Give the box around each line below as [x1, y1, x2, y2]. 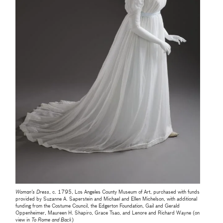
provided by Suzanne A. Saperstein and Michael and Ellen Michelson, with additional [15, 197, 198, 202]
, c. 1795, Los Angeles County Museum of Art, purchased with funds [49, 190, 200, 195]
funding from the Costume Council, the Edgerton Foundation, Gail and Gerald [15, 204, 180, 209]
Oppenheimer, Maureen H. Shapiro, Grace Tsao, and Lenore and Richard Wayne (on [15, 211, 200, 216]
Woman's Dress [15, 190, 50, 195]
